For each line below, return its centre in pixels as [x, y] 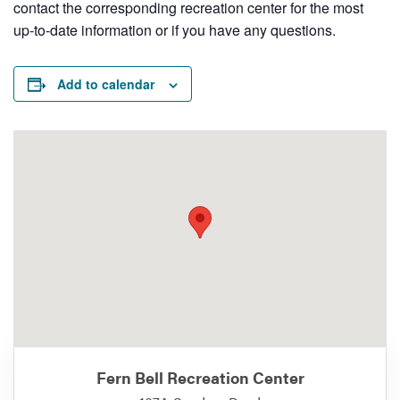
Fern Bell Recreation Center [200, 377]
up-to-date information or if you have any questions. [175, 30]
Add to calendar [106, 84]
